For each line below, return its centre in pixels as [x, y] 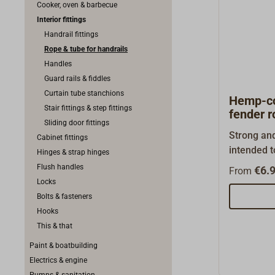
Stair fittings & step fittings [88, 108]
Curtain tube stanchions [84, 93]
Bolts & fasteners [64, 196]
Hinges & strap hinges [73, 152]
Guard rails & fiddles [77, 79]
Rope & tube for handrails [86, 49]
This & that [55, 226]
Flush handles [60, 167]
